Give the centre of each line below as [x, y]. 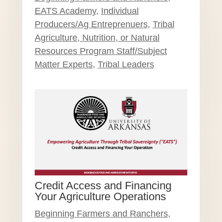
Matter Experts [63, 65]
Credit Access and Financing [103, 185]
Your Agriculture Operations [100, 196]
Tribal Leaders [126, 65]
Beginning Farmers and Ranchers [101, 213]
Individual [120, 11]
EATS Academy [65, 11]
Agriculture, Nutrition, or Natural [97, 38]
